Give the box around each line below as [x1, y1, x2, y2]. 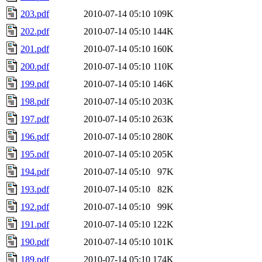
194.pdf [20, 166, 49, 177]
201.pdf [20, 43, 49, 54]
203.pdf [20, 8, 49, 19]
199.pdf [20, 78, 49, 89]
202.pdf [20, 26, 49, 36]
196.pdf [20, 131, 49, 142]
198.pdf [20, 96, 49, 106]
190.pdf [20, 236, 49, 247]
